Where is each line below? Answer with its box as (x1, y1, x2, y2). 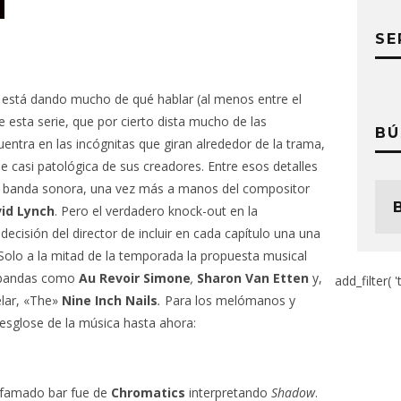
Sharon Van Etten (197, 269, 309, 286)
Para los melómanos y (165, 291, 295, 309)
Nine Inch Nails (58, 291, 158, 309)
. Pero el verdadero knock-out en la (55, 201, 258, 219)
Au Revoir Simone (79, 269, 191, 286)
